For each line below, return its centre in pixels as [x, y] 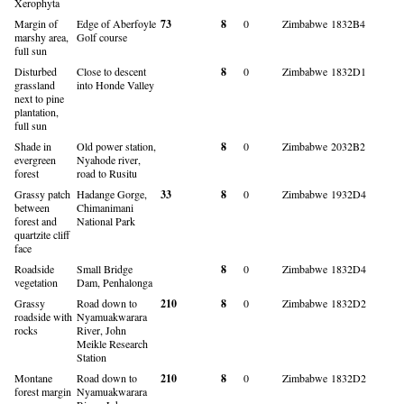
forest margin [43, 391]
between [32, 207]
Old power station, [116, 146]
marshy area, [41, 37]
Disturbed [36, 71]
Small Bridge [105, 268]
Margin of [36, 23]
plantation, [37, 111]
